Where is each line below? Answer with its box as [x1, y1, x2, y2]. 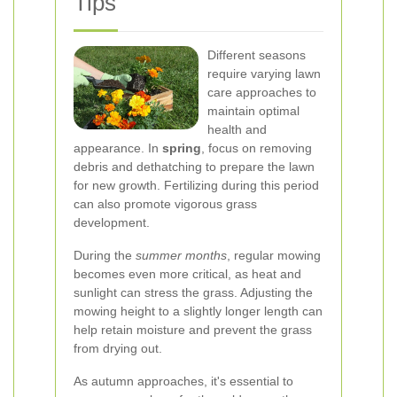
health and [207, 122, 267, 136]
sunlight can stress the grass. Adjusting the [74, 285, 313, 300]
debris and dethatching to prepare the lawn [74, 160, 315, 174]
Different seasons [207, 48, 306, 62]
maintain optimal [207, 104, 300, 118]
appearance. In [74, 141, 162, 155]
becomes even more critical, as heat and [74, 267, 301, 281]
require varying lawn [207, 66, 321, 81]
